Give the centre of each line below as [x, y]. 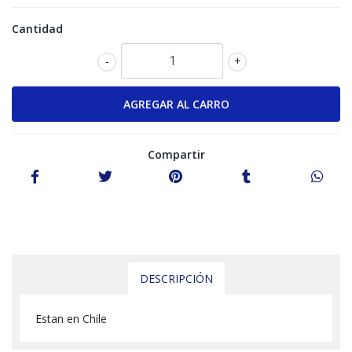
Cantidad [37, 28]
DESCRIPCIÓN [176, 278]
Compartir [176, 154]
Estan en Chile [71, 318]
